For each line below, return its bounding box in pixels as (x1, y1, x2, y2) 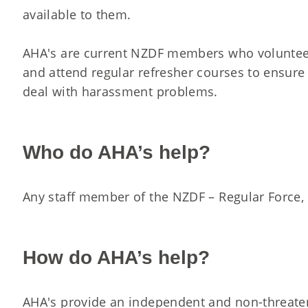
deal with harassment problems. (23, 82, 218, 100)
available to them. (23, 5, 131, 23)
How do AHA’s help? (23, 246, 210, 268)
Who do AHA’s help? (23, 141, 210, 163)
